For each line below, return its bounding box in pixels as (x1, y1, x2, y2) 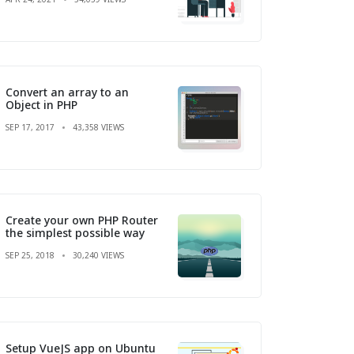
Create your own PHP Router (6, 212, 158, 228)
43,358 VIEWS (73, 121, 124, 133)
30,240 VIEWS (73, 249, 124, 261)
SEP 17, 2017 (6, 121, 55, 133)
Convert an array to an (6, 84, 129, 100)
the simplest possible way (6, 224, 145, 240)
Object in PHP (6, 96, 77, 112)
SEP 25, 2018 (6, 249, 55, 261)
